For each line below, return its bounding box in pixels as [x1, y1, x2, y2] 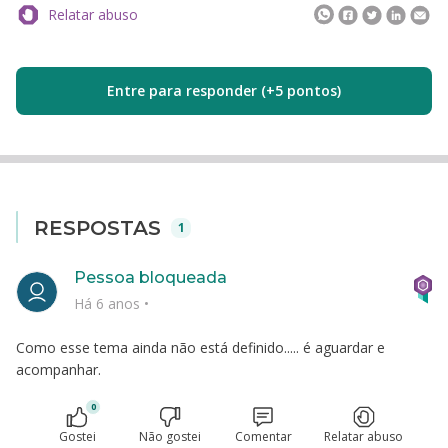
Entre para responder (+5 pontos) [107, 81, 341, 100]
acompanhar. [16, 360, 101, 379]
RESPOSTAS [34, 216, 167, 240]
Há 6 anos [74, 293, 144, 313]
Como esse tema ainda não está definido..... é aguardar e [16, 338, 385, 357]
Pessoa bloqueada [74, 268, 227, 287]
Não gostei [139, 428, 201, 445]
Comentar [234, 428, 292, 445]
